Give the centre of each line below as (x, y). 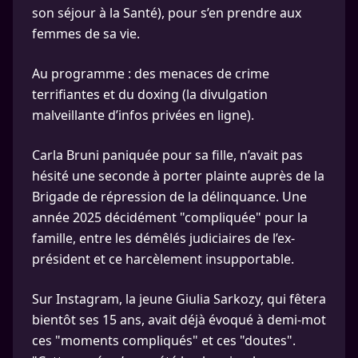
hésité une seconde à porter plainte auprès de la (178, 176)
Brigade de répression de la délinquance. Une (169, 197)
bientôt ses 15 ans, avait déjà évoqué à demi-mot (179, 320)
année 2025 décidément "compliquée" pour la (170, 217)
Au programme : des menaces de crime (151, 74)
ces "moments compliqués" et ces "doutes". (164, 340)
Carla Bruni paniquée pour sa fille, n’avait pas (167, 155)
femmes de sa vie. (86, 34)
